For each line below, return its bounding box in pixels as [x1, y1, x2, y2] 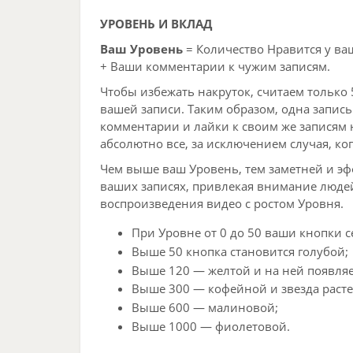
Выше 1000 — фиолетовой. [132, 318, 290, 335]
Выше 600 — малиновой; [132, 299, 278, 316]
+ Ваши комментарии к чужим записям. [100, 58, 330, 74]
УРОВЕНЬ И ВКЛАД [100, 15, 212, 32]
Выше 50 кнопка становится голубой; [132, 243, 348, 259]
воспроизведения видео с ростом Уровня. [100, 195, 344, 211]
